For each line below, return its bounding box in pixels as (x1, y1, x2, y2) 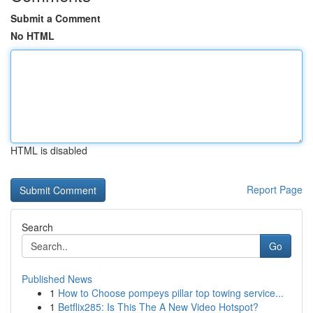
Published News (22, 272, 92, 286)
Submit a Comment (10, 11, 101, 25)
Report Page (247, 182, 303, 196)
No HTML (10, 29, 54, 43)
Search (22, 220, 53, 234)
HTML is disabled (10, 143, 87, 157)
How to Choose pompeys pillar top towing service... (58, 286, 284, 300)
